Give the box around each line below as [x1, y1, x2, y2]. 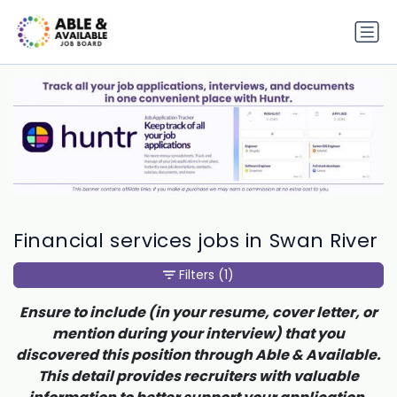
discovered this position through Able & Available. [16, 344, 381, 365]
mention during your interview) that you [52, 323, 345, 344]
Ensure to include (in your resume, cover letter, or [19, 301, 378, 323]
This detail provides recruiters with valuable [38, 365, 359, 386]
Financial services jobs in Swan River [13, 226, 378, 254]
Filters [179, 265, 214, 284]
